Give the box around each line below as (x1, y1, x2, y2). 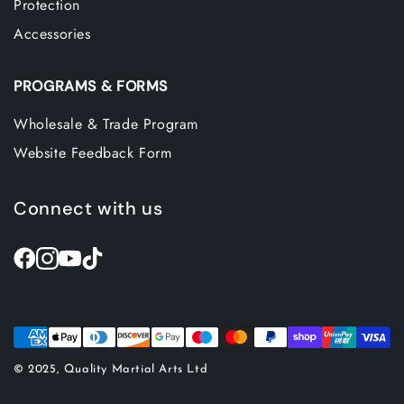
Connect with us (14, 197, 163, 220)
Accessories (14, 23, 91, 44)
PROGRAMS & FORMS (14, 77, 169, 96)
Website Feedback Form (14, 142, 172, 163)
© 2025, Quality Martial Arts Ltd (14, 363, 208, 375)
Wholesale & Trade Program (14, 114, 198, 134)
